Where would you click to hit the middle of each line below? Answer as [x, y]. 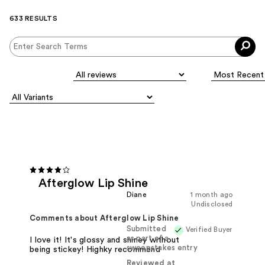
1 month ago [212, 194]
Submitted [146, 229]
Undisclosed [212, 204]
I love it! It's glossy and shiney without [105, 240]
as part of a [148, 238]
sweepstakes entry [162, 248]
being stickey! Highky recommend [95, 249]
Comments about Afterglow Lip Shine [104, 218]
